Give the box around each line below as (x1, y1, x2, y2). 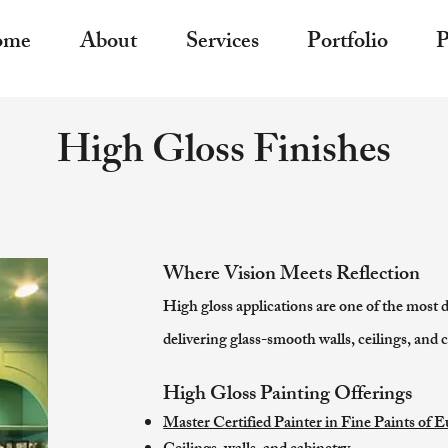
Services (186, 24, 259, 63)
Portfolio (307, 24, 388, 63)
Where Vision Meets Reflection (163, 258, 421, 293)
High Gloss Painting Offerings (163, 378, 413, 413)
